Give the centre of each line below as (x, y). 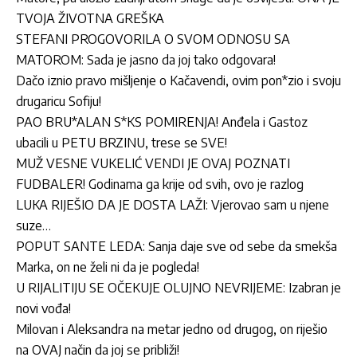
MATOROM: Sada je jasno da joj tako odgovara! (146, 59)
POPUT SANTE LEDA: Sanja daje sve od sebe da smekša (177, 246)
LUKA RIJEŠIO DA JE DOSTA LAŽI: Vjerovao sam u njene (173, 204)
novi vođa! (43, 308)
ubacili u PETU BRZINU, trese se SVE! (122, 142)
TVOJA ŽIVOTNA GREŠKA (90, 18)
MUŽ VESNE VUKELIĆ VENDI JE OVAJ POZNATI (153, 163)
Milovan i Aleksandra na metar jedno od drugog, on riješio (172, 329)
